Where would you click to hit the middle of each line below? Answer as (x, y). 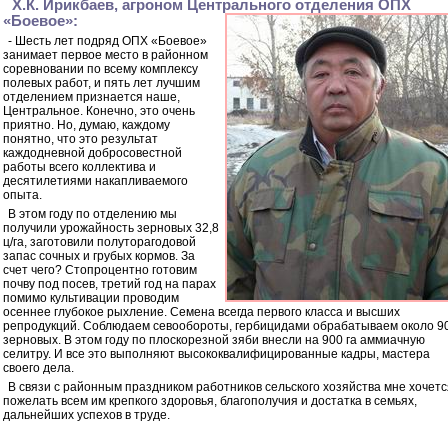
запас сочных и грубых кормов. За (99, 256)
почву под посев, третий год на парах (109, 284)
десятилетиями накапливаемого (95, 181)
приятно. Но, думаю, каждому (86, 125)
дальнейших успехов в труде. (86, 415)
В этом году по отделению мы (92, 214)
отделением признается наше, (91, 97)
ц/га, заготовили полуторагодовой (99, 242)
